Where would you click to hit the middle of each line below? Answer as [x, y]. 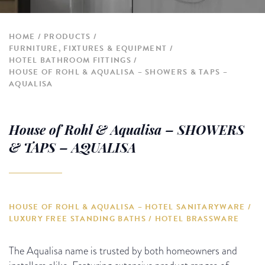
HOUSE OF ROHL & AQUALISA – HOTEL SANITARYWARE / [130, 207]
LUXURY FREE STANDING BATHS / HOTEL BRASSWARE [124, 219]
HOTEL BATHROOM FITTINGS [70, 60]
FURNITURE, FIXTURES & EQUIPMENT [88, 49]
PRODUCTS [67, 37]
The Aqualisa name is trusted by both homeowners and [123, 250]
